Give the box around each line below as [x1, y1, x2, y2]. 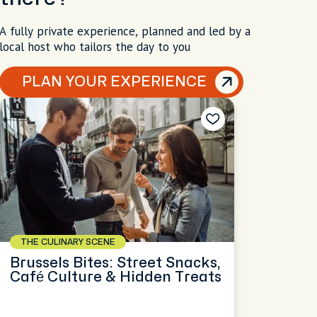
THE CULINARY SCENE [20, 238, 115, 246]
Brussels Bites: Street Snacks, [9, 256, 221, 270]
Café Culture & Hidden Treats [9, 270, 221, 284]
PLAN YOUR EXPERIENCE [21, 75, 207, 88]
